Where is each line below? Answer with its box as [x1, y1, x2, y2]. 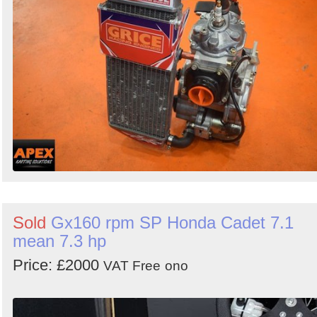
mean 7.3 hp [13, 231, 106, 250]
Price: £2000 [13, 255, 103, 274]
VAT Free [103, 258, 161, 273]
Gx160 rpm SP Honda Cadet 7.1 [51, 212, 294, 232]
